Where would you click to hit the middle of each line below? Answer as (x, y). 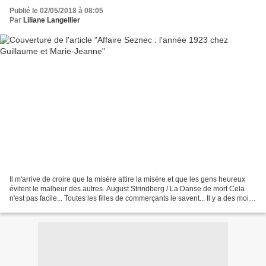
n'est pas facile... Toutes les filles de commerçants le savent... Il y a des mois (131, 198)
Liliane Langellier (52, 20)
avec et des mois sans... (48, 208)
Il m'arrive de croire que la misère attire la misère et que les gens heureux (127, 179)
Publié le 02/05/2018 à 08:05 (56, 11)
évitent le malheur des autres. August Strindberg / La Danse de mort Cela (127, 189)
